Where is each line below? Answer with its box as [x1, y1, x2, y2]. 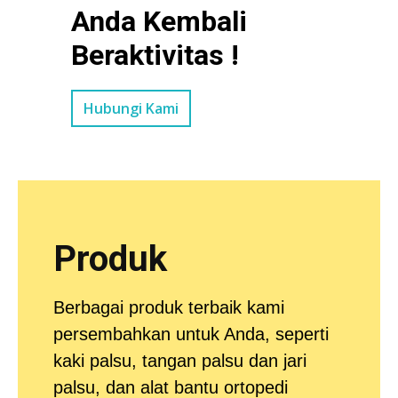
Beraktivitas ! [71, 38, 239, 73]
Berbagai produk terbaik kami [53, 298, 284, 318]
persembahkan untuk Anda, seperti [53, 324, 329, 345]
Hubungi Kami [84, 99, 179, 119]
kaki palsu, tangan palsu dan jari [53, 351, 306, 371]
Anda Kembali [71, 4, 247, 39]
